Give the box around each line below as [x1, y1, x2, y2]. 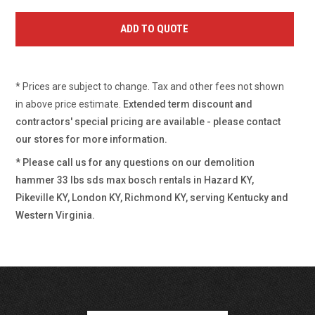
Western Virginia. [15, 210, 96, 221]
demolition [204, 157, 255, 168]
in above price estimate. [15, 98, 124, 110]
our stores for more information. [15, 134, 168, 145]
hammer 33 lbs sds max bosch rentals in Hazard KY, [15, 174, 255, 186]
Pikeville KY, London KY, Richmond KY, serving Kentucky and [15, 192, 289, 203]
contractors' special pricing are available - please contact [15, 116, 281, 127]
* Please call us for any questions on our [15, 157, 205, 168]
